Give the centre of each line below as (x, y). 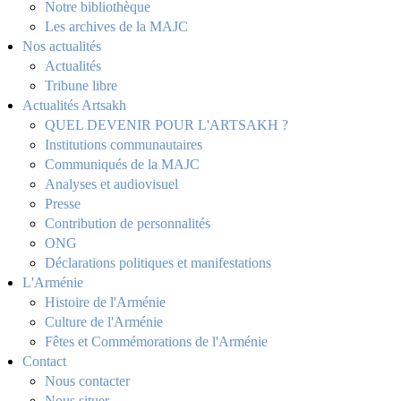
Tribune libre (81, 85)
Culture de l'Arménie (104, 322)
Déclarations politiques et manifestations (158, 263)
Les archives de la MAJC (116, 26)
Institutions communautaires (124, 145)
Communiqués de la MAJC (122, 164)
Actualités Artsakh (74, 105)
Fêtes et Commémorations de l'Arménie (156, 341)
